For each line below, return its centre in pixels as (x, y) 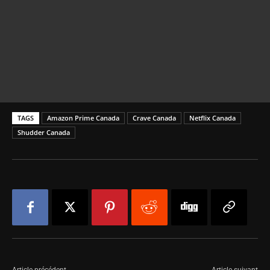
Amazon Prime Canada (83, 118)
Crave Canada (154, 118)
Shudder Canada (44, 132)
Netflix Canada (212, 118)
